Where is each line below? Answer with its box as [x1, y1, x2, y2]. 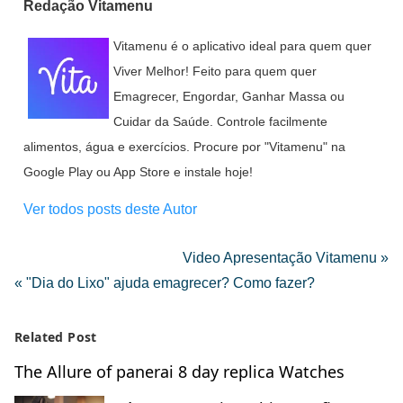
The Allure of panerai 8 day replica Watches [14, 361, 345, 383]
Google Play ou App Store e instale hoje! [23, 165, 253, 180]
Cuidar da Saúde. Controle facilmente [113, 114, 327, 130]
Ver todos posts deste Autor [23, 201, 197, 218]
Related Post [14, 328, 97, 346]
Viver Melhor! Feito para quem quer [113, 64, 317, 79]
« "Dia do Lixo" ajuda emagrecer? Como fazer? [14, 275, 315, 291]
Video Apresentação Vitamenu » [183, 250, 389, 266]
